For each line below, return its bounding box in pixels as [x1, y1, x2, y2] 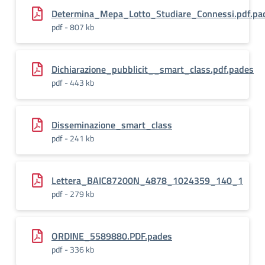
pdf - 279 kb [51, 188, 94, 200]
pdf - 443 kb [51, 76, 94, 89]
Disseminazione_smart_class [51, 118, 172, 132]
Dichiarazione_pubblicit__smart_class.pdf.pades [51, 62, 254, 76]
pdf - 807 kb [51, 21, 94, 33]
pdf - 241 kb [51, 132, 94, 144]
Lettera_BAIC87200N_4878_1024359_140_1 [51, 173, 243, 188]
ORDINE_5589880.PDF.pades [51, 229, 172, 243]
